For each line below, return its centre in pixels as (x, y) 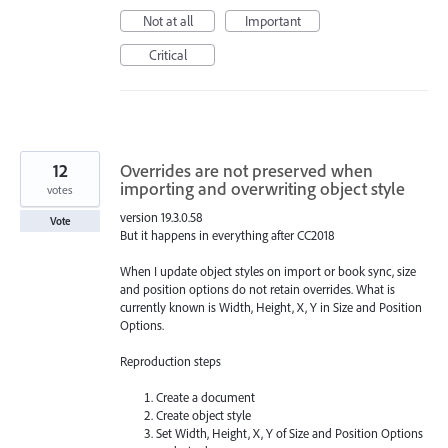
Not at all (167, 20)
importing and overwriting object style (262, 188)
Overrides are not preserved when (246, 170)
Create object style (204, 415)
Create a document (206, 397)
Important (272, 20)
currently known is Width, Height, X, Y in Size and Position (271, 306)
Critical (167, 54)
